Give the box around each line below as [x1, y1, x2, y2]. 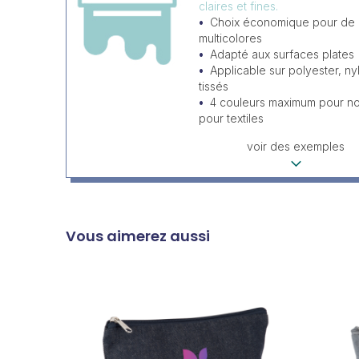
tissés [199, 79, 228, 93]
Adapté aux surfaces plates [210, 47, 354, 61]
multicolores [199, 31, 262, 45]
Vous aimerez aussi [66, 226, 210, 246]
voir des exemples [247, 139, 345, 153]
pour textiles [199, 111, 264, 125]
